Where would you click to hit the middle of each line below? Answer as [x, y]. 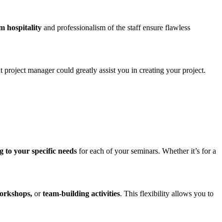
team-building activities [81, 194]
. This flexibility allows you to [167, 194]
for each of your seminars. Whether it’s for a [146, 151]
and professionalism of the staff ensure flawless [116, 27]
